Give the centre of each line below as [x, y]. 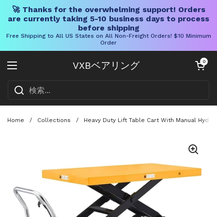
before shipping [108, 28]
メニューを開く [41, 71]
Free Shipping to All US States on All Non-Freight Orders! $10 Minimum [108, 36]
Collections [54, 120]
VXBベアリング [106, 65]
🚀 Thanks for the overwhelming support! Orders [108, 9]
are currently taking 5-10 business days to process [108, 19]
